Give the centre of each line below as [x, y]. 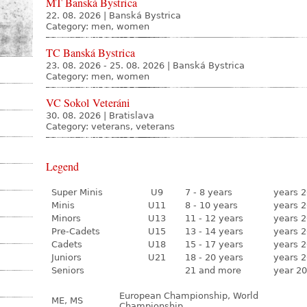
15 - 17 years [214, 244]
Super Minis [77, 192]
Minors [66, 218]
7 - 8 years [209, 192]
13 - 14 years [214, 231]
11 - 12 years [214, 218]
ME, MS [67, 300]
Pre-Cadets [76, 231]
